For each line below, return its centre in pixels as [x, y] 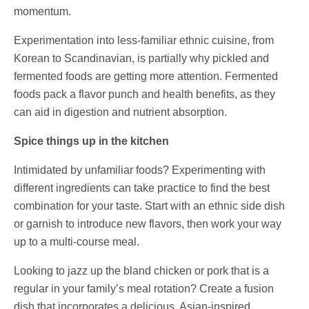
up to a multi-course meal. [77, 241]
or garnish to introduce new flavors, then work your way [148, 223]
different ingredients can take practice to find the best [142, 188]
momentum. [42, 11]
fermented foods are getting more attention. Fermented [146, 76]
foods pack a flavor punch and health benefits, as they [144, 94]
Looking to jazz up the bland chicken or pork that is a [141, 270]
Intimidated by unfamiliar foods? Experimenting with [140, 170]
